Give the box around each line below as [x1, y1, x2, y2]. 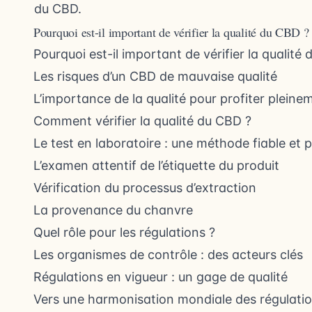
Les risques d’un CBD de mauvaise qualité [33, 69, 277, 84]
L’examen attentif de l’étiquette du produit [33, 158, 279, 173]
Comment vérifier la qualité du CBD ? [33, 114, 251, 129]
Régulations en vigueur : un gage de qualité [33, 270, 288, 285]
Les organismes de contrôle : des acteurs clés [33, 247, 303, 263]
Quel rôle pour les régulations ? [33, 225, 215, 240]
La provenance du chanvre [33, 203, 193, 218]
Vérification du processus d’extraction [33, 180, 256, 196]
